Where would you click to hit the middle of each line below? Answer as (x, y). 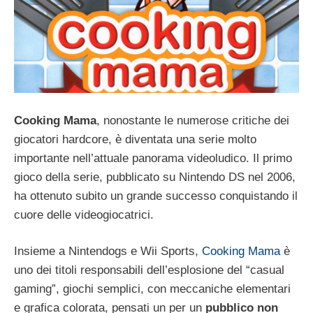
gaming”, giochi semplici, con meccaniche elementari (152, 289)
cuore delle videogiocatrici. (84, 214)
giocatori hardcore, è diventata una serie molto (135, 139)
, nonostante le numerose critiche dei (193, 120)
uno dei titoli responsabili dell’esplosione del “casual (149, 270)
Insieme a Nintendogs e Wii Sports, (108, 252)
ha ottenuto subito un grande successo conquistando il (156, 196)
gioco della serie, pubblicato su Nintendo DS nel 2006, (155, 177)
